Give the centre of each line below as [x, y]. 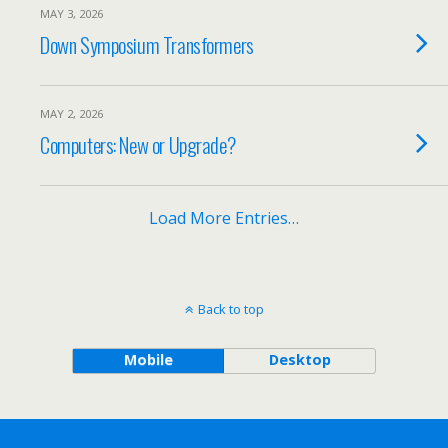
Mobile [148, 359]
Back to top [230, 309]
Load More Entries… [224, 218]
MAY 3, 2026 [71, 13]
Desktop [299, 359]
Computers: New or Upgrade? [138, 144]
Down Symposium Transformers [147, 44]
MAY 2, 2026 [71, 113]
